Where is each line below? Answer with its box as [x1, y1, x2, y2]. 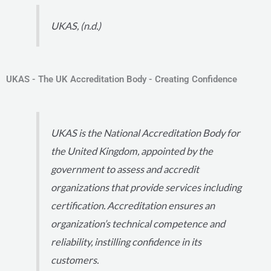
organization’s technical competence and [51, 217, 226, 230]
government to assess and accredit [51, 163, 200, 175]
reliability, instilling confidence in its [51, 235, 202, 248]
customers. [51, 253, 99, 266]
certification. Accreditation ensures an [51, 199, 215, 212]
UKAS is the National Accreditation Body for [51, 126, 241, 139]
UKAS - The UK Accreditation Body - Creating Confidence [6, 74, 237, 85]
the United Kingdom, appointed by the [51, 145, 214, 157]
